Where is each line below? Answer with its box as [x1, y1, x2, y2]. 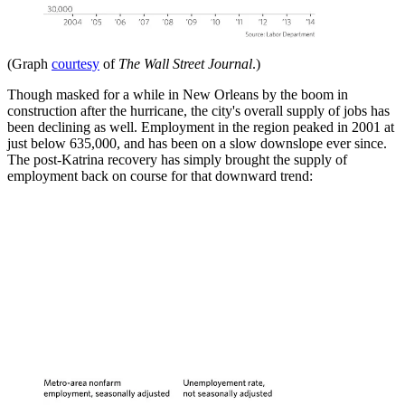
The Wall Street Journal [118, 55, 252, 71]
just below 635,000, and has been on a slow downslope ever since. [7, 135, 387, 151]
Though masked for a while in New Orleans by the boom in [7, 86, 348, 102]
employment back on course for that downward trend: [7, 167, 313, 184]
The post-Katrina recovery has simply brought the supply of [7, 151, 347, 167]
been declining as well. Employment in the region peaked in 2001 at [7, 118, 394, 135]
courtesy [52, 55, 99, 71]
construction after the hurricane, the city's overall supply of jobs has [7, 102, 390, 118]
